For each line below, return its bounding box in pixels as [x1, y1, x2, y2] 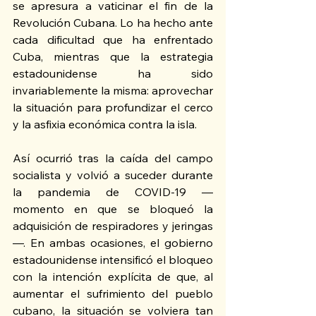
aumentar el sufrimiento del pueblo [13, 286, 213, 301]
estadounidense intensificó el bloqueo [13, 253, 213, 267]
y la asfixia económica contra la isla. [13, 117, 197, 132]
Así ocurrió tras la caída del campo [13, 151, 213, 166]
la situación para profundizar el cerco [13, 100, 213, 115]
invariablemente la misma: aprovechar [13, 83, 213, 98]
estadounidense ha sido [13, 66, 213, 81]
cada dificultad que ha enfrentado [13, 32, 213, 47]
